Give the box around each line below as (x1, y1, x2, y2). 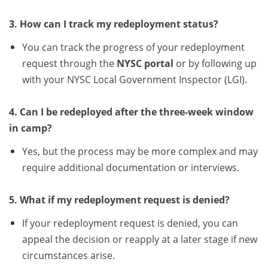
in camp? (9, 121, 52, 135)
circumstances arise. (22, 249, 115, 263)
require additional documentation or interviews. (22, 161, 239, 175)
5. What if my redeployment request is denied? (9, 193, 230, 207)
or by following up (173, 57, 257, 71)
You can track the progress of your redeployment (22, 41, 245, 54)
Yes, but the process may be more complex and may (22, 145, 258, 159)
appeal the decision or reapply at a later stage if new (22, 233, 257, 246)
